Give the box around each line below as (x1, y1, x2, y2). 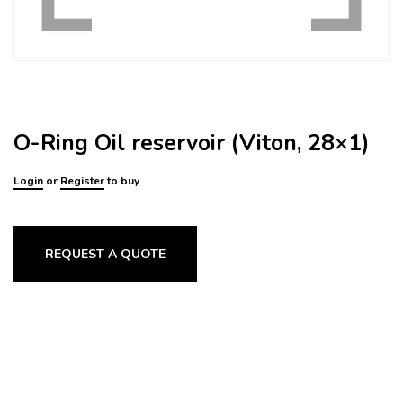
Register (60, 174, 104, 188)
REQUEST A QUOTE (45, 246, 166, 263)
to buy (104, 174, 139, 188)
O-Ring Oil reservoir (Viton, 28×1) (13, 128, 370, 158)
